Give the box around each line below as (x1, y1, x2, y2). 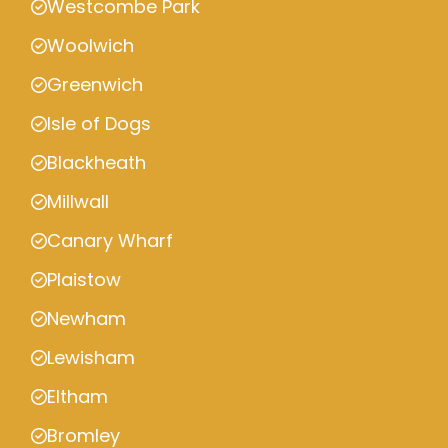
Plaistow (47, 267, 121, 293)
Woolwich (47, 33, 134, 59)
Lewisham (47, 345, 135, 371)
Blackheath (47, 150, 146, 176)
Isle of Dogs (47, 111, 151, 137)
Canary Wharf (47, 228, 173, 254)
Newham (47, 306, 126, 332)
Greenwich (47, 72, 143, 98)
